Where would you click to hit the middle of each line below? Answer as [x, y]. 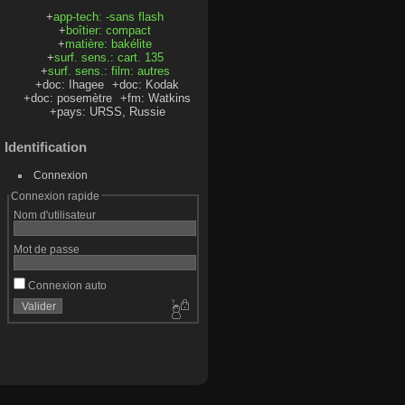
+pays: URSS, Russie [107, 111]
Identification [46, 146]
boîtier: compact [109, 30]
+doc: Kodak [146, 84]
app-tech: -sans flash [109, 16]
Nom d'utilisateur [54, 214]
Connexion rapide [55, 195]
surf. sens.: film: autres [108, 71]
